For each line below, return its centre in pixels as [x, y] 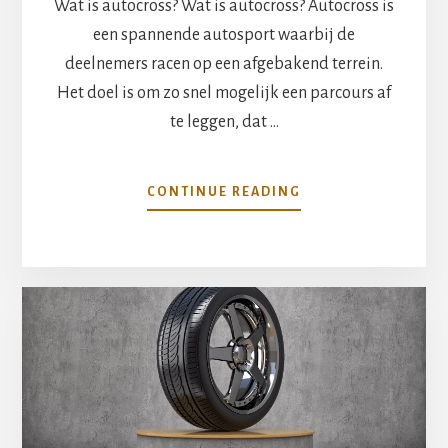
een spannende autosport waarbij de [224, 34]
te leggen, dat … [224, 121]
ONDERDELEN [351, 344]
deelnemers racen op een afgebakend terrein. [224, 63]
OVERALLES [342, 190]
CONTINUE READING [224, 191]
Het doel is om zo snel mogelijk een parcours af [224, 92]
